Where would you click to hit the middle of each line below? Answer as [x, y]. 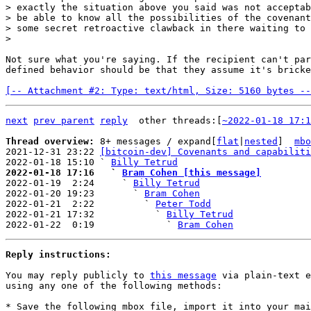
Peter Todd [183, 204]
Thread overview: [53, 141]
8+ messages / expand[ [158, 141]
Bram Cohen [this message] [192, 173]
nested [261, 141]
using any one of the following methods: [114, 286]
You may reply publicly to [78, 275]
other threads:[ [180, 120]
